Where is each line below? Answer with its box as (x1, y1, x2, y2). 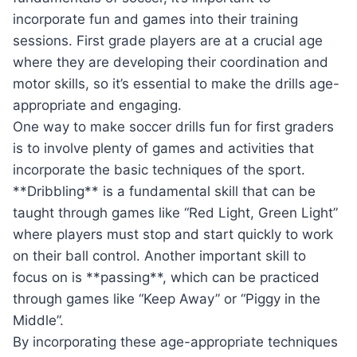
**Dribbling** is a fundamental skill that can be (13, 183, 316, 200)
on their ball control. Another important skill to (13, 248, 306, 265)
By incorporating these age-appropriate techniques (13, 334, 338, 351)
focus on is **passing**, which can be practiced (13, 269, 320, 286)
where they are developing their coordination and (13, 54, 328, 71)
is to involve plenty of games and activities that (13, 140, 314, 157)
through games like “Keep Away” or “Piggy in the (13, 291, 320, 308)
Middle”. (13, 312, 64, 329)
